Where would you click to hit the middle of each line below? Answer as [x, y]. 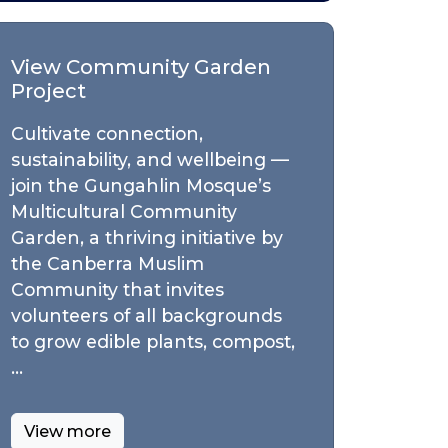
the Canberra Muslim [107, 264]
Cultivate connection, [107, 134]
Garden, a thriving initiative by [147, 238]
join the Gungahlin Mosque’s [141, 186]
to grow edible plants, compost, [153, 342]
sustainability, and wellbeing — [150, 160]
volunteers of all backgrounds [146, 316]
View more [67, 432]
